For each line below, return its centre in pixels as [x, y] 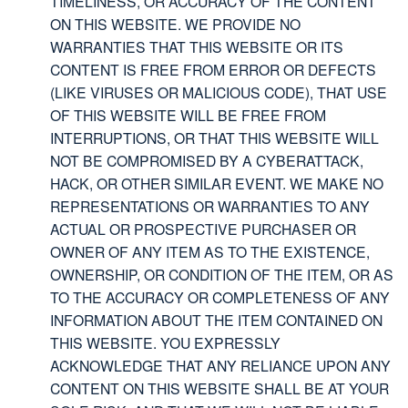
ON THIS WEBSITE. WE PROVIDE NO [175, 24]
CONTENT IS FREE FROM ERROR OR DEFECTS [213, 70]
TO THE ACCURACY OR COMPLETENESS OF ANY [220, 297]
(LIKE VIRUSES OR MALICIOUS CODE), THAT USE [219, 92]
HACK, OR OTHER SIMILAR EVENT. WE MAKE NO [217, 184]
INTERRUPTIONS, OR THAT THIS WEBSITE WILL [214, 138]
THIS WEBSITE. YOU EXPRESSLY [165, 343]
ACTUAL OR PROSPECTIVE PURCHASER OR [203, 229]
